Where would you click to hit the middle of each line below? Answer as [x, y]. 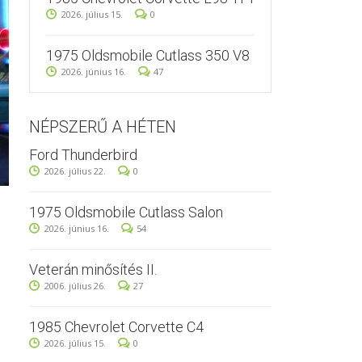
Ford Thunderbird [83, 155]
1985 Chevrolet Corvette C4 [116, 327]
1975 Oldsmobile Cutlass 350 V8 [148, 55]
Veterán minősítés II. [93, 269]
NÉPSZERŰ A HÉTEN [103, 127]
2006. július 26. [75, 286]
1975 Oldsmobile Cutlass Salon [126, 212]
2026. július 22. [75, 171]
